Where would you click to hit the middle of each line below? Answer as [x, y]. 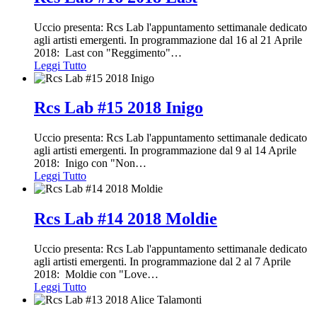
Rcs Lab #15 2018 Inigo [119, 108]
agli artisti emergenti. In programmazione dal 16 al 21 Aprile [168, 40]
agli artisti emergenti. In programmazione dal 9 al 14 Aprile [165, 151]
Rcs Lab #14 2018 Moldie [126, 219]
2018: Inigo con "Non [85, 163]
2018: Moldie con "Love [91, 275]
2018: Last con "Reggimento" [102, 52]
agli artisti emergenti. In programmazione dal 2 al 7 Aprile [162, 262]
